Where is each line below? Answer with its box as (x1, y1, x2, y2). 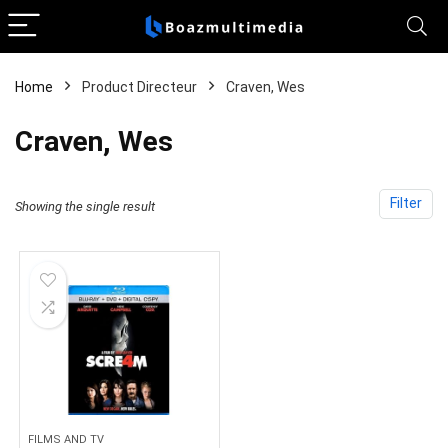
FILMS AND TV (28, 433, 105, 446)
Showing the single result (15, 199, 155, 214)
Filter (390, 195, 422, 212)
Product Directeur (82, 79, 197, 95)
